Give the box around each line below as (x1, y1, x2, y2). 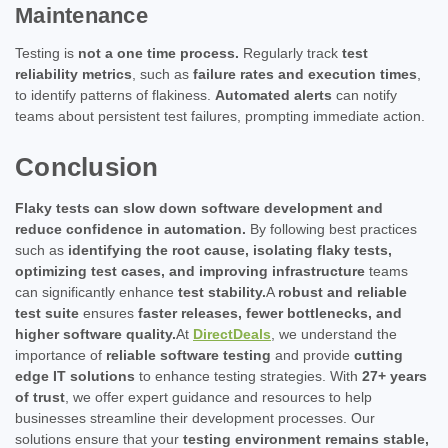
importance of (15, 346, 106, 363)
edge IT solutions (15, 367, 135, 384)
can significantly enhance (15, 283, 178, 300)
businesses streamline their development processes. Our (15, 409, 375, 426)
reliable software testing (106, 346, 271, 363)
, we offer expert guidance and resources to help (65, 388, 372, 405)
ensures (79, 304, 138, 321)
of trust (15, 388, 65, 405)
